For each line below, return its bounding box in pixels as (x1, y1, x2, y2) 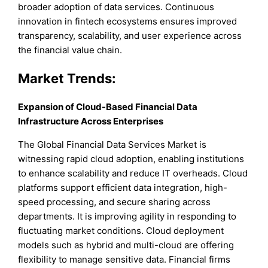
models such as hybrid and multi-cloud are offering (18, 239, 234, 251)
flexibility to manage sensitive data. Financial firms (18, 254, 231, 266)
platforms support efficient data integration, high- (18, 182, 228, 194)
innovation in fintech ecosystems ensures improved (18, 15, 237, 27)
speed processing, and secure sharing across (18, 196, 211, 208)
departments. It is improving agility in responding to (18, 211, 237, 223)
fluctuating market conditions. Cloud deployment (18, 225, 224, 237)
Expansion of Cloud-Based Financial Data (18, 101, 198, 112)
